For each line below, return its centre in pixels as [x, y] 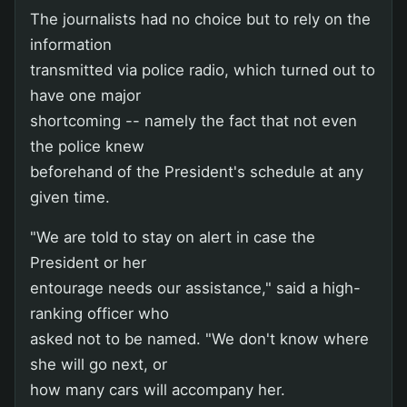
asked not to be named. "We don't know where [199, 338]
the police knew [87, 146]
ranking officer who [99, 313]
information [71, 44]
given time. [70, 197]
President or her [88, 262]
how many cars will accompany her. [158, 389]
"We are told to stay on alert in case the [173, 237]
